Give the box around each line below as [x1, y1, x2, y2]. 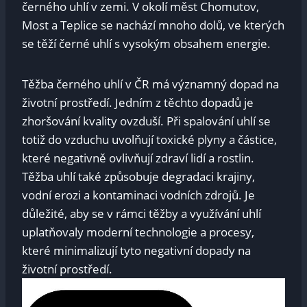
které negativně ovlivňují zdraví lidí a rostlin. [22, 149, 254, 166]
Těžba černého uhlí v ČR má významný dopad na [22, 75, 279, 92]
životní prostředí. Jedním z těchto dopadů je [22, 94, 254, 110]
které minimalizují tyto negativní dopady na [22, 242, 251, 258]
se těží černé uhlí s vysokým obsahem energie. [22, 35, 271, 51]
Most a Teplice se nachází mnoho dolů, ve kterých [22, 16, 284, 33]
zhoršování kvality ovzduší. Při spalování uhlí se [22, 112, 271, 129]
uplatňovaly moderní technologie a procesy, [22, 223, 254, 240]
